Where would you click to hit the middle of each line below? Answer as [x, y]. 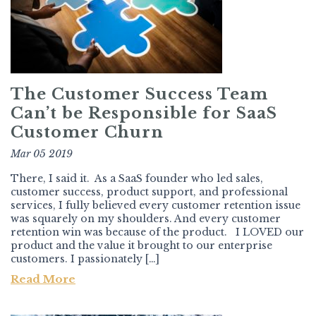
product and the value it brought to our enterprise [141, 246]
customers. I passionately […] [85, 259]
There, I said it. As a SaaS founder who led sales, [137, 179]
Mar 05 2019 [42, 154]
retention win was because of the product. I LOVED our [157, 232]
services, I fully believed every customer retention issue [156, 206]
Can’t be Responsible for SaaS [144, 114]
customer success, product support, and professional [149, 192]
